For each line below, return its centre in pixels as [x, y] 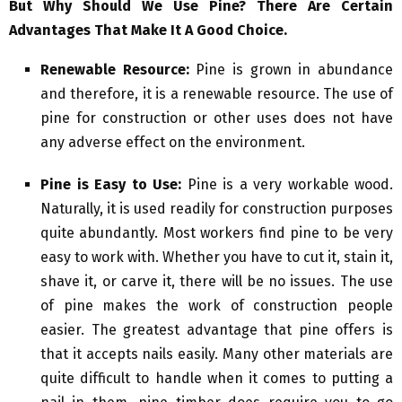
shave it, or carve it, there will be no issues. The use [217, 281]
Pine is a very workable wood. [287, 184]
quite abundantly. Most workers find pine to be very [217, 232]
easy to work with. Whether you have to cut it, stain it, [217, 257]
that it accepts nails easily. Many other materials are [217, 354]
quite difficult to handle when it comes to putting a [217, 378]
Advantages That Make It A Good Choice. [148, 30]
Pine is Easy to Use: [111, 184]
